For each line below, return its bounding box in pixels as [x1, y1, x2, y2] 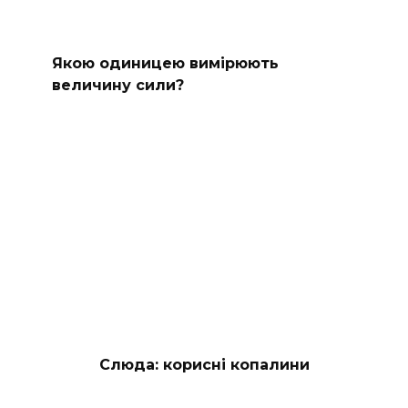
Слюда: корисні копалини [98, 355, 310, 373]
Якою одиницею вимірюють [51, 54, 279, 72]
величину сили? [51, 76, 184, 94]
